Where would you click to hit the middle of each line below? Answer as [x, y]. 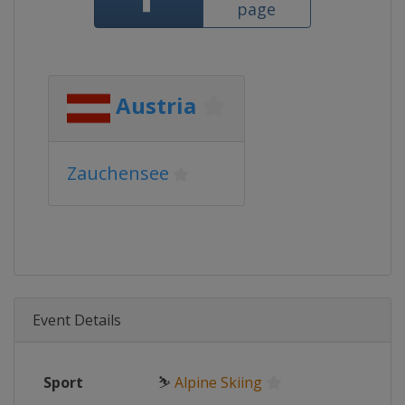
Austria [156, 106]
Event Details [77, 320]
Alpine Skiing [218, 382]
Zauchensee [118, 173]
